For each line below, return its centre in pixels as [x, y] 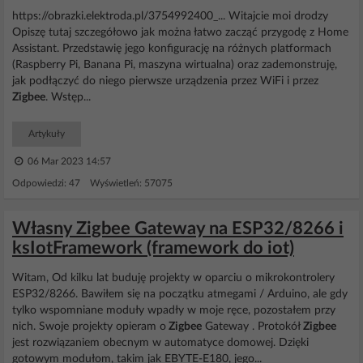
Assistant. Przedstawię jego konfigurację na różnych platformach [172, 49]
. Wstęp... [68, 97]
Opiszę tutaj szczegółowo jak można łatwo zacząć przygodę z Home [180, 32]
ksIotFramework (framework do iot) [153, 248]
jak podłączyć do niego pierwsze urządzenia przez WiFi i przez [165, 81]
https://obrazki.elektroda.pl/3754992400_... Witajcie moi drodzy [170, 16]
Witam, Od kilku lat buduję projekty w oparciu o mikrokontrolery [173, 278]
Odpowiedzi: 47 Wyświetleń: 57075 [92, 183]
